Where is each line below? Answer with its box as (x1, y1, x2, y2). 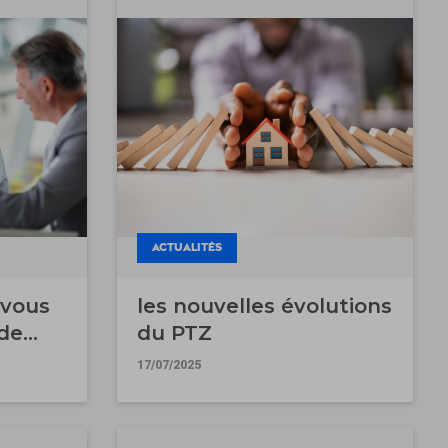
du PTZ (137, 320, 212, 345)
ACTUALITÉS (152, 242, 222, 252)
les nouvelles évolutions (137, 293, 392, 318)
